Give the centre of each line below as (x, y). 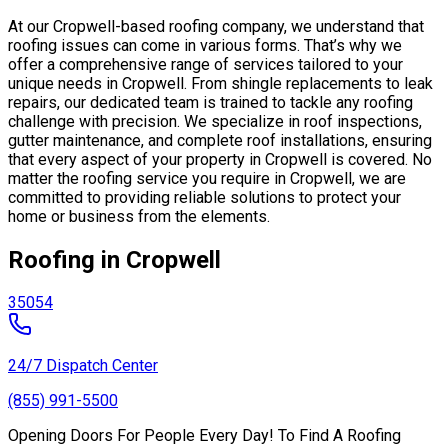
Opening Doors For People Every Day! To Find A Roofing (204, 436)
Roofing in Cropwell (114, 259)
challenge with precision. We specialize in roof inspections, (215, 121)
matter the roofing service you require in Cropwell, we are (207, 178)
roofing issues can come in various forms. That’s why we (205, 45)
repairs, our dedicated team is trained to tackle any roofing (210, 102)
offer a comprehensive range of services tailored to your (205, 64)
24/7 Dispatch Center (83, 366)
